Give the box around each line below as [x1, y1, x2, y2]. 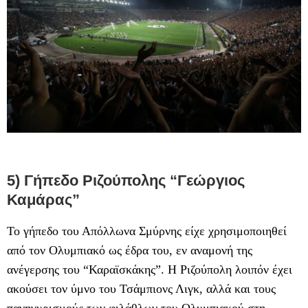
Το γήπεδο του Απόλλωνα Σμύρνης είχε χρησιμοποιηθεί [7, 223, 287, 238]
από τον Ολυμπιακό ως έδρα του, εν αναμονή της [7, 243, 252, 257]
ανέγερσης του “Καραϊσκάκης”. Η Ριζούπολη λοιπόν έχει [7, 262, 292, 276]
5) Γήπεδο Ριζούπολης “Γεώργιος [7, 171, 245, 189]
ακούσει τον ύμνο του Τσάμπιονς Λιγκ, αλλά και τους [7, 281, 276, 296]
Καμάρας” [7, 190, 80, 208]
